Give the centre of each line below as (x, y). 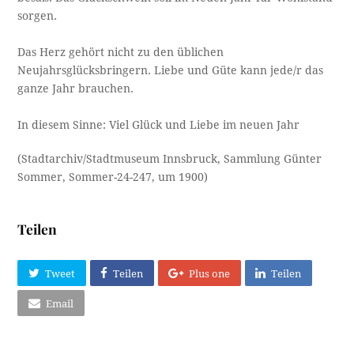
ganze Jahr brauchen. (76, 89)
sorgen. (38, 16)
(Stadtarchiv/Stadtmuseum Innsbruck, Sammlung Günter (170, 159)
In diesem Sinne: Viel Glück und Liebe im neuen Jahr (159, 125)
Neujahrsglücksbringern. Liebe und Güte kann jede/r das (171, 71)
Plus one (210, 273)
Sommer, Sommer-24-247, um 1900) (113, 177)
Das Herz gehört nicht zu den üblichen (121, 53)
